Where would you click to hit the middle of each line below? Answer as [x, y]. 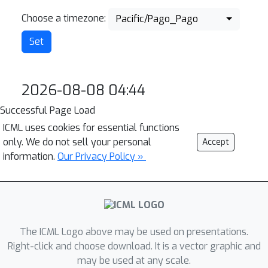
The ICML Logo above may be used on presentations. [134, 232]
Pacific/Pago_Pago [157, 19]
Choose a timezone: [64, 19]
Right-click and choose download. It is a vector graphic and [134, 246]
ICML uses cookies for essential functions [91, 128]
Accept [216, 142]
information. [30, 156]
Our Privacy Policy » [102, 156]
